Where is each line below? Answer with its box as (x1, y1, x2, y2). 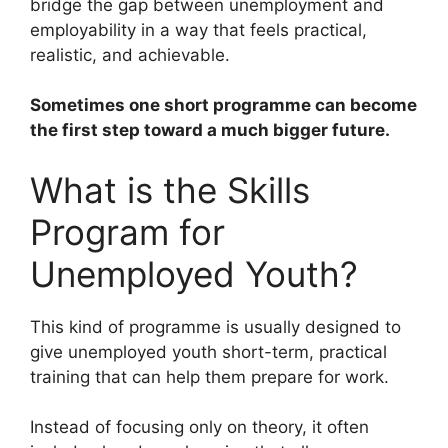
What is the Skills (30, 168, 310, 211)
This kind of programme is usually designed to (30, 316, 401, 337)
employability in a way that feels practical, (30, 19, 367, 40)
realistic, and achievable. (30, 44, 230, 65)
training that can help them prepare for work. (30, 366, 389, 387)
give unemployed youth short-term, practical (30, 341, 387, 362)
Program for (30, 210, 225, 253)
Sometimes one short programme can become (30, 95, 417, 116)
